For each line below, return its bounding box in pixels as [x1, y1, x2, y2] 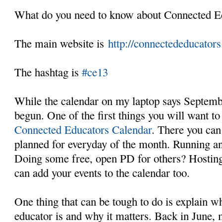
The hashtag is [14, 64, 82, 79]
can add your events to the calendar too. [14, 165, 190, 180]
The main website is [14, 35, 109, 51]
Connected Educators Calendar [14, 121, 152, 137]
